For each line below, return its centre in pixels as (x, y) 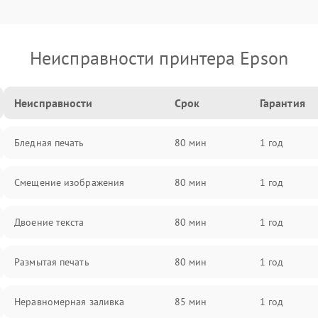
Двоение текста (49, 222)
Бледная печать (49, 143)
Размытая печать (52, 262)
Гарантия (282, 103)
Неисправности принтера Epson (159, 58)
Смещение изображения (70, 182)
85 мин (191, 302)
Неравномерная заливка (70, 302)
